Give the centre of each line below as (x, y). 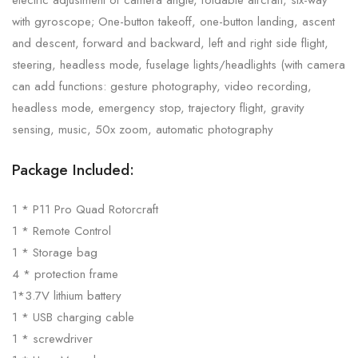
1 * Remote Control (62, 231)
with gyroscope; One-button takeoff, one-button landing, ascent (173, 21)
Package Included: (73, 169)
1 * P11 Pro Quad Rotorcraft (85, 209)
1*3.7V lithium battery (67, 295)
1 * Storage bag (55, 252)
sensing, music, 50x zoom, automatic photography (143, 129)
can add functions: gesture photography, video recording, (162, 86)
